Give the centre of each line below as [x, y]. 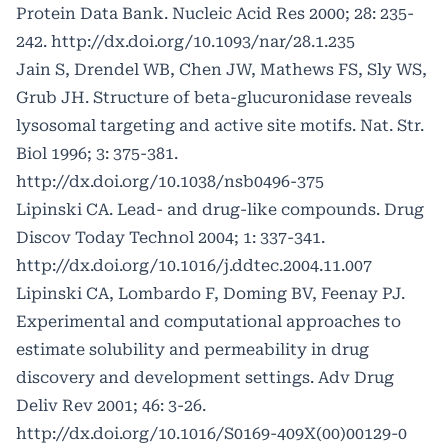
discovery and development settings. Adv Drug [205, 378]
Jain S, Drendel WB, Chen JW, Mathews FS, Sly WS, [221, 70]
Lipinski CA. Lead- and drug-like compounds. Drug [220, 210]
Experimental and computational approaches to [208, 322]
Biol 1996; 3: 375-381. [97, 154]
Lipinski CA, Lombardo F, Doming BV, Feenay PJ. [210, 294]
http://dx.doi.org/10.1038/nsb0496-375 [170, 182]
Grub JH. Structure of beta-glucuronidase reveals [214, 98]
